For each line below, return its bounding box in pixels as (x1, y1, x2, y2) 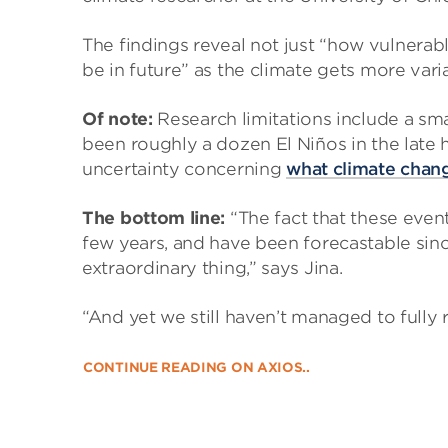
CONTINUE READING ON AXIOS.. (83, 360, 310, 375)
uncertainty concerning (82, 159, 287, 179)
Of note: (82, 109, 153, 129)
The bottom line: (82, 208, 226, 228)
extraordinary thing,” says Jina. (82, 258, 343, 278)
